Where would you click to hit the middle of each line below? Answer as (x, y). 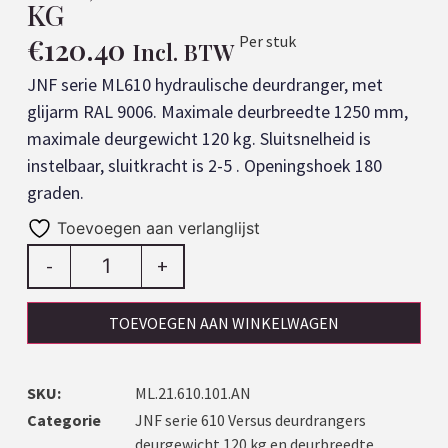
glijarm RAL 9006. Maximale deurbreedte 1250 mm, (217, 112)
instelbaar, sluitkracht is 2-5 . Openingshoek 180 (204, 166)
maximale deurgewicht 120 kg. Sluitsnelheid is (198, 139)
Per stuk (267, 41)
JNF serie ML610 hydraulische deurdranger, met (204, 85)
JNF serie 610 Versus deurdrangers (250, 420)
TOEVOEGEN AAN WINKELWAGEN (224, 323)
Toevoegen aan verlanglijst (158, 228)
